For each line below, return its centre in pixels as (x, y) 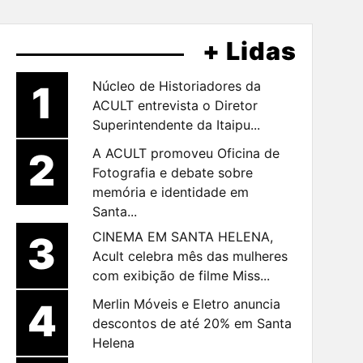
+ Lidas (249, 51)
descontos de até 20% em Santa (192, 324)
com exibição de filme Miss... (181, 276)
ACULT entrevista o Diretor (175, 106)
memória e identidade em (170, 192)
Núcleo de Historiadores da (176, 86)
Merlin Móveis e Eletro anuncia (186, 304)
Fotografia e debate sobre (172, 173)
